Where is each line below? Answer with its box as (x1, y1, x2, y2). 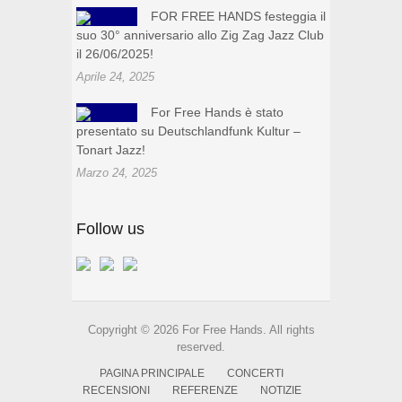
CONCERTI (227, 367, 284, 380)
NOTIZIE (259, 384, 301, 398)
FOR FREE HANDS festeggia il (151, 9, 326, 24)
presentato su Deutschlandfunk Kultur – (76, 124, 301, 139)
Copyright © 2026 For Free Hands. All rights (87, 323, 315, 337)
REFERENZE (171, 384, 238, 398)
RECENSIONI (82, 384, 150, 398)
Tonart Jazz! (76, 143, 145, 158)
